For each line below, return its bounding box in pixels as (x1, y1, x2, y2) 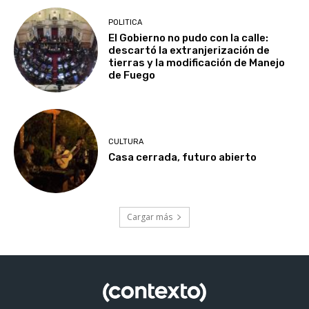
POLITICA (108, 17, 143, 27)
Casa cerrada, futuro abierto (108, 151, 257, 164)
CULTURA (108, 137, 144, 147)
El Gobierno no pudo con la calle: (108, 31, 269, 44)
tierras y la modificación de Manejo (108, 56, 286, 69)
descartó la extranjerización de (108, 43, 270, 57)
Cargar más (127, 210, 172, 223)
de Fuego (108, 68, 156, 81)
